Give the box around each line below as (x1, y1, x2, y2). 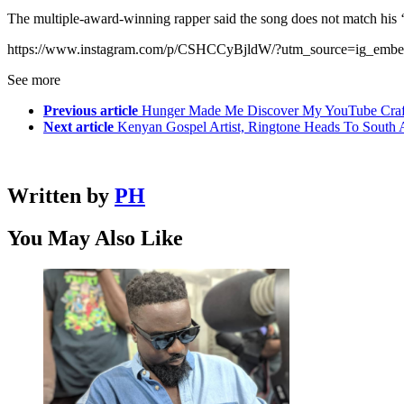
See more (7, 72, 60, 88)
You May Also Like (7, 226, 183, 251)
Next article (43, 119, 114, 135)
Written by (7, 184, 115, 208)
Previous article (43, 103, 138, 119)
